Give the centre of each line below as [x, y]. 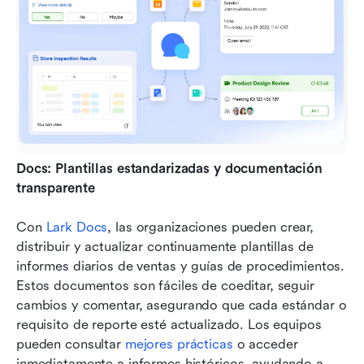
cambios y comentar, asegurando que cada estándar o [182, 305]
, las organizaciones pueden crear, [211, 227]
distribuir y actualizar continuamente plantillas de [165, 247]
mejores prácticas [179, 344]
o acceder [265, 344]
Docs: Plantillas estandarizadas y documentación [169, 169]
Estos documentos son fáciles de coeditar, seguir [165, 286]
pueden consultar [71, 344]
